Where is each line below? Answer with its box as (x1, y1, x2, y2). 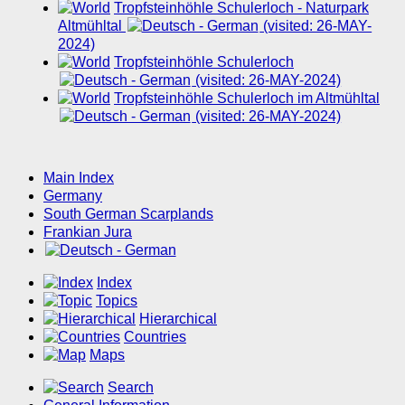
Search (108, 380, 154, 396)
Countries (124, 329, 186, 345)
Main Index (43, 170, 114, 186)
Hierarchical (139, 311, 217, 327)
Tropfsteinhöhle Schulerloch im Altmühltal (114, 90, 380, 107)
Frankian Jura (43, 224, 132, 240)
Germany (43, 188, 102, 204)
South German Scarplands (43, 206, 213, 222)
